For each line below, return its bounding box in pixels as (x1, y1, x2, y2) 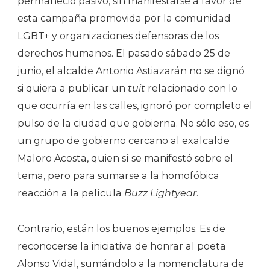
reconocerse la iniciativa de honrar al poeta (17, 240, 226, 252)
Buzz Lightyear (124, 187, 196, 199)
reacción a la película (17, 187, 124, 199)
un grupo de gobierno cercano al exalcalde (17, 134, 230, 146)
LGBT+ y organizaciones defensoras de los (17, 30, 219, 42)
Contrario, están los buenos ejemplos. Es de (17, 222, 225, 234)
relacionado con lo (145, 82, 237, 94)
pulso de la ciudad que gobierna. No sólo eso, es (17, 117, 249, 129)
